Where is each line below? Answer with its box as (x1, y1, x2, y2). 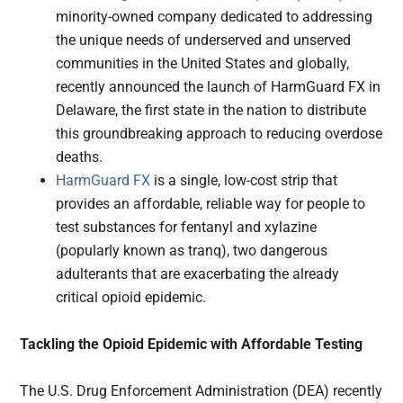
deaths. (56, 148, 103, 166)
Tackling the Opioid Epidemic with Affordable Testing (20, 336, 363, 354)
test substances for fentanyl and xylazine (56, 219, 318, 237)
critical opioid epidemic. (56, 289, 207, 307)
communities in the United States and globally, (56, 55, 350, 73)
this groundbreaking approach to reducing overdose (56, 125, 383, 143)
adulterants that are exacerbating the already (56, 265, 340, 283)
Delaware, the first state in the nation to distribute (56, 102, 367, 120)
